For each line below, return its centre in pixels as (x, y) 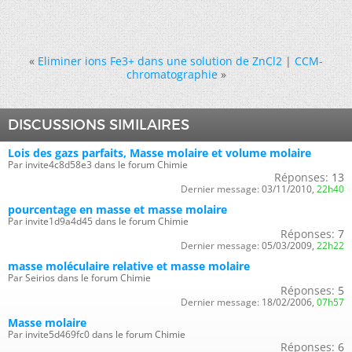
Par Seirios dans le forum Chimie (79, 277)
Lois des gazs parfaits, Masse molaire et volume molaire (159, 152)
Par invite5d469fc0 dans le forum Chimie (97, 334)
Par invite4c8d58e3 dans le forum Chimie (98, 164)
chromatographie (172, 74)
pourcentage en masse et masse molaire (117, 209)
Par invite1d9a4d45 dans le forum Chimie (98, 221)
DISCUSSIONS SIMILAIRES (99, 125)
